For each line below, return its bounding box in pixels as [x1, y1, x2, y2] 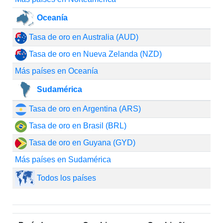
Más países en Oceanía [14, 67, 98, 75]
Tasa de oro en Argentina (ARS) [26, 105, 141, 113]
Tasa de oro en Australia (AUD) [26, 33, 138, 41]
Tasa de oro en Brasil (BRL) [26, 121, 126, 130]
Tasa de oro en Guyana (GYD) [26, 138, 135, 147]
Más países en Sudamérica [14, 155, 111, 164]
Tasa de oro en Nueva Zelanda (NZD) [26, 50, 162, 58]
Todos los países [34, 173, 96, 182]
